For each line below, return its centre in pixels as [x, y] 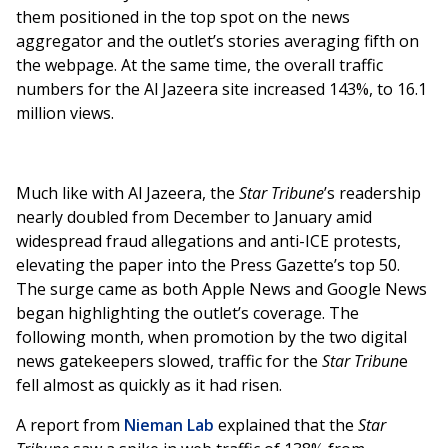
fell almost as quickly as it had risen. [149, 385]
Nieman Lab [169, 425]
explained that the [286, 425]
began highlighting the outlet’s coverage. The [187, 313]
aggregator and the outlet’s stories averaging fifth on [217, 41]
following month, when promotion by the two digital [211, 337]
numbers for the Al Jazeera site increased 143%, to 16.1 [221, 89]
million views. [65, 113]
